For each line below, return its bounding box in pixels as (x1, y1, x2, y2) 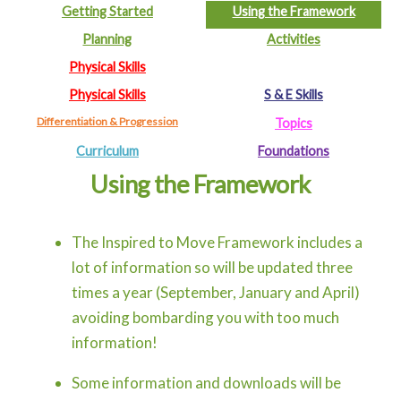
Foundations (258, 142, 329, 158)
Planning (82, 30, 132, 47)
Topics (275, 115, 312, 131)
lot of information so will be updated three (71, 257, 353, 277)
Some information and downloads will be (71, 372, 341, 392)
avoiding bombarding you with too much (71, 307, 339, 327)
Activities (267, 30, 320, 47)
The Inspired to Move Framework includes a (71, 232, 363, 252)
